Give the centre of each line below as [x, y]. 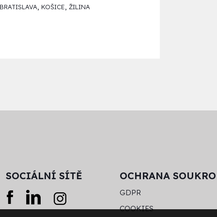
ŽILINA [79, 7]
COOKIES [137, 209]
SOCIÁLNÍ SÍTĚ [44, 176]
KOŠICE [53, 7]
